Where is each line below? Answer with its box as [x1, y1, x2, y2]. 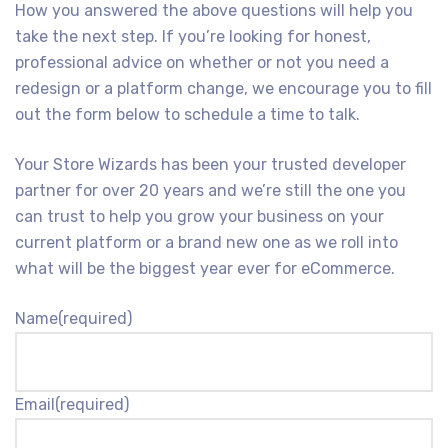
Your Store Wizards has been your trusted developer [15, 155, 406, 175]
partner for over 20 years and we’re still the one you [15, 181, 406, 201]
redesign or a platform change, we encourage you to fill [15, 79, 432, 99]
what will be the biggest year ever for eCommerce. [15, 259, 395, 279]
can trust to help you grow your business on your [15, 207, 384, 227]
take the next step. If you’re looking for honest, [15, 27, 371, 47]
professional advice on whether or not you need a [15, 53, 389, 73]
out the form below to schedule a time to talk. [15, 105, 360, 125]
